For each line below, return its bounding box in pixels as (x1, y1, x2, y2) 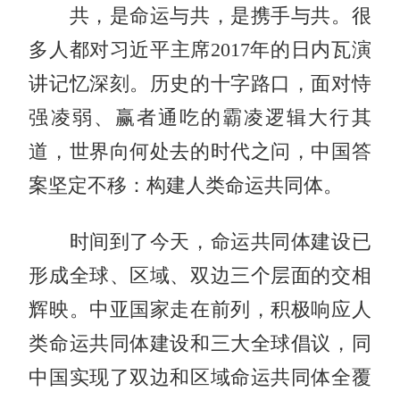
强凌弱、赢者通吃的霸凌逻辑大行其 (29, 106, 371, 129)
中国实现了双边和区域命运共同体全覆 (29, 366, 371, 388)
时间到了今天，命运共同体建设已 (29, 230, 371, 253)
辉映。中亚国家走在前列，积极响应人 (29, 298, 371, 321)
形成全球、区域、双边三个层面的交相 (29, 264, 371, 287)
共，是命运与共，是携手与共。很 (29, 4, 371, 27)
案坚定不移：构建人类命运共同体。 (29, 174, 344, 196)
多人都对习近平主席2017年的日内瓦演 (29, 38, 371, 61)
